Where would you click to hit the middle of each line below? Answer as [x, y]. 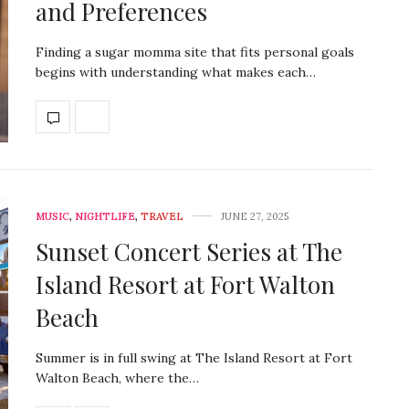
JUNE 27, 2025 [255, 216]
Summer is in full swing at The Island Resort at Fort [194, 357]
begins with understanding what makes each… [176, 73]
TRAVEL [162, 216]
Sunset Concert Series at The [189, 251]
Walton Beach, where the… [117, 378]
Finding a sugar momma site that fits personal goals [195, 52]
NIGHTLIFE [105, 216]
